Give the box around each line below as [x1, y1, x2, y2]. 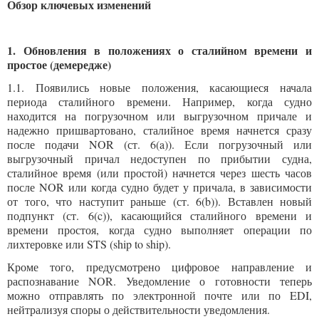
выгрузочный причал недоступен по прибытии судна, [7, 151, 312, 166]
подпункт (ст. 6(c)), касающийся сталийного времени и [7, 208, 312, 223]
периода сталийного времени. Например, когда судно [7, 94, 312, 109]
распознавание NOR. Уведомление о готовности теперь [7, 273, 312, 288]
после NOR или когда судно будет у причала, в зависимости [7, 179, 312, 194]
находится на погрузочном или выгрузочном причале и [7, 108, 312, 123]
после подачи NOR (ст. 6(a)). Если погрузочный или [7, 137, 312, 152]
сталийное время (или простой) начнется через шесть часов [7, 165, 312, 180]
